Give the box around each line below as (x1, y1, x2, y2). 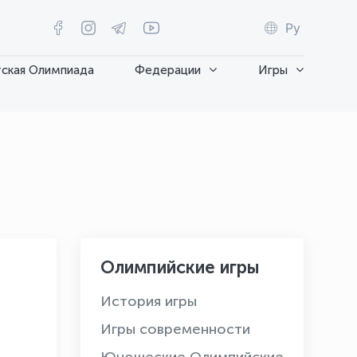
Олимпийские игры (100, 257, 260, 278)
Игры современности (100, 320, 250, 338)
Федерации (135, 62, 202, 77)
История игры (100, 292, 197, 310)
